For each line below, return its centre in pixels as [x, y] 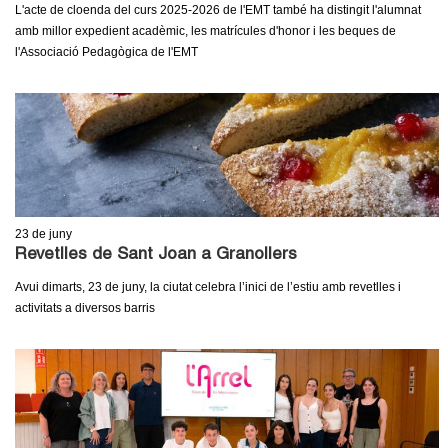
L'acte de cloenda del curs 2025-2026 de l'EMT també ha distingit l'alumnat [218, 9]
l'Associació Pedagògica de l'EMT [106, 51]
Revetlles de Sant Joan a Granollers [156, 255]
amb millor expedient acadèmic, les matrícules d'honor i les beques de [205, 30]
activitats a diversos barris [85, 307]
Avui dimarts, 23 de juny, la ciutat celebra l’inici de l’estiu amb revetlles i [208, 286]
